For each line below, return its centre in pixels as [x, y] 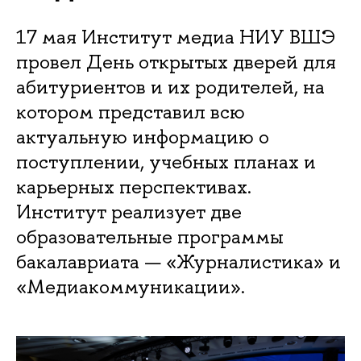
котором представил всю [131, 112]
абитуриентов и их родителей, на [170, 87]
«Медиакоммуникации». [131, 286]
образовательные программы [150, 237]
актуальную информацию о [143, 137]
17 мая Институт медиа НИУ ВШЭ [176, 37]
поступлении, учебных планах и [166, 162]
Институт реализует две [129, 212]
